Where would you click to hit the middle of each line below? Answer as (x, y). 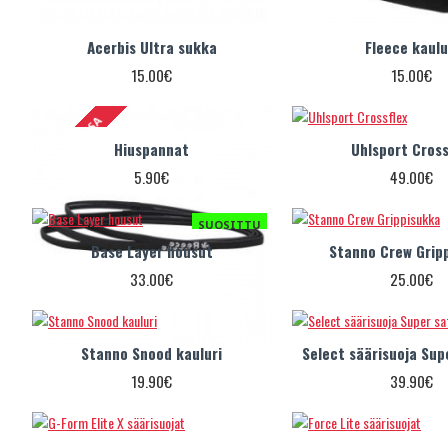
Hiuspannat (152, 148)
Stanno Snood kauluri (152, 352)
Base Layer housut (151, 250)
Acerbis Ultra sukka (151, 46)
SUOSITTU (229, 224)
